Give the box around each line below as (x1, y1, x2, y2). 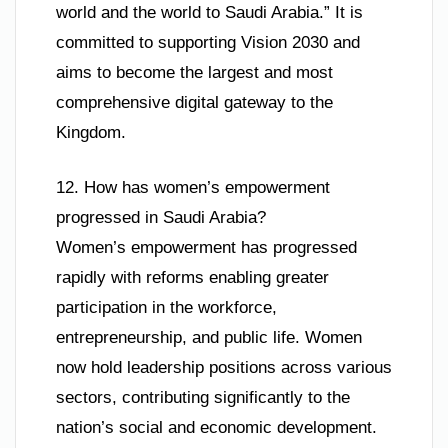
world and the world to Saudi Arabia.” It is (56, 2, 363, 22)
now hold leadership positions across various (56, 358, 392, 378)
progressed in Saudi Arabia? (56, 208, 266, 228)
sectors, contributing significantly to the (56, 388, 350, 408)
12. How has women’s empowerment (56, 178, 330, 198)
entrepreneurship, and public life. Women (56, 328, 362, 348)
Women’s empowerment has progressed (56, 238, 357, 258)
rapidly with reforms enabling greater (56, 268, 329, 288)
